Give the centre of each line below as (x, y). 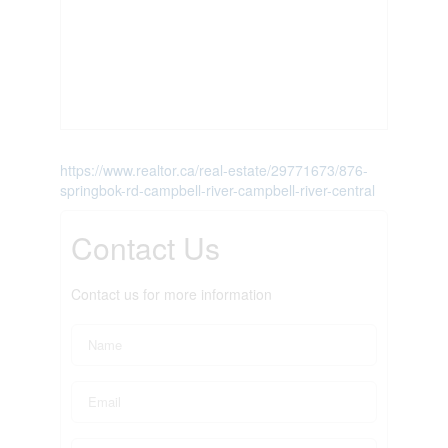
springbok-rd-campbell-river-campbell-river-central (217, 189)
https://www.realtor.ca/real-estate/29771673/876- (213, 169)
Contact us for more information (171, 293)
